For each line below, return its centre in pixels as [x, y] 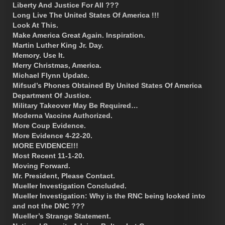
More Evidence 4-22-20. [52, 135]
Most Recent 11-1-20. [48, 155]
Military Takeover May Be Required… [75, 105]
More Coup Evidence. [49, 125]
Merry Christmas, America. [57, 65]
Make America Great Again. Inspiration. [79, 35]
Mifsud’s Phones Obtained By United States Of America [107, 85]
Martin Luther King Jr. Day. [58, 45]
